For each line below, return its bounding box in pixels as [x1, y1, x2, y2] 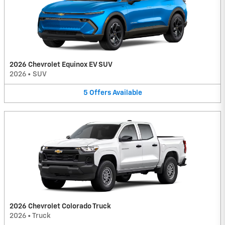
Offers [89, 89, 111, 97]
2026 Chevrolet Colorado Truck [10, 202, 111, 210]
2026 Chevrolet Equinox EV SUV [10, 61, 113, 69]
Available [112, 89, 142, 97]
